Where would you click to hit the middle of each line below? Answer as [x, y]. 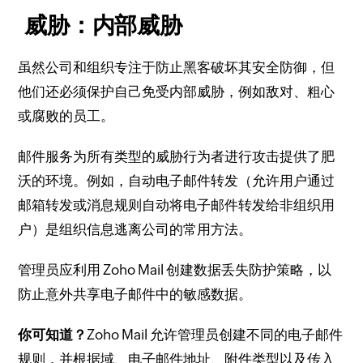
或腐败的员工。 [66, 116]
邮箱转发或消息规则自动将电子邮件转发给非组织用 [177, 205]
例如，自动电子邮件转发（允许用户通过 [211, 181]
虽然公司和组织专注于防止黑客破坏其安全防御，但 [177, 67]
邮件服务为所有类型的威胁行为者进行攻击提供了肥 [177, 156]
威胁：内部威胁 [103, 25]
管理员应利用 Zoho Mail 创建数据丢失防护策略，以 [175, 270]
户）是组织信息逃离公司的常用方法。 [135, 229]
